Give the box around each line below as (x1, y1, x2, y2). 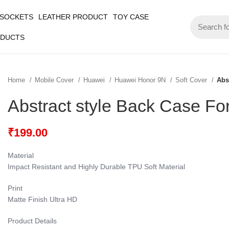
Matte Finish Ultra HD (8, 195, 77, 203)
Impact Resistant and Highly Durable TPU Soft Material (8, 163, 185, 171)
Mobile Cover (35, 76, 76, 84)
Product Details (8, 217, 57, 225)
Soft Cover (175, 76, 209, 84)
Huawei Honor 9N (114, 76, 168, 84)
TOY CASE (113, 12, 149, 21)
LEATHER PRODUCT (38, 12, 108, 21)
